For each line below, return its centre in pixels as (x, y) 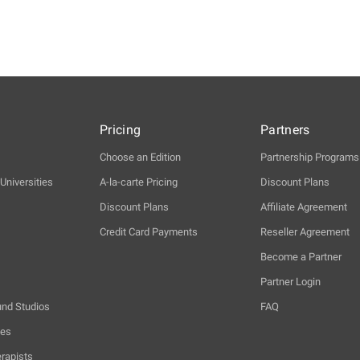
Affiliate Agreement (304, 207)
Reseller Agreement (305, 231)
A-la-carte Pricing (139, 182)
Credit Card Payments (149, 231)
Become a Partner (301, 256)
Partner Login (290, 281)
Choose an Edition (140, 157)
